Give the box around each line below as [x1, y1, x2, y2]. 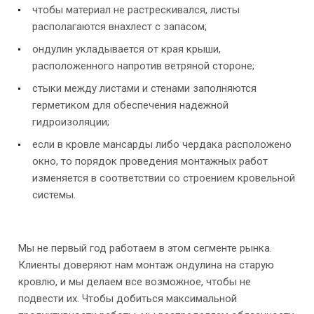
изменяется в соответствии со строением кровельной [32, 171, 295, 184]
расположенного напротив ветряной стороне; [32, 59, 254, 72]
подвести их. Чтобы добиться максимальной [18, 292, 237, 305]
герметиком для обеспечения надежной [32, 98, 228, 111]
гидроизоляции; [32, 115, 109, 128]
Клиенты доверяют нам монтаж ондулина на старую [18, 258, 274, 271]
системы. [32, 188, 76, 201]
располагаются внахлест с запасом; [32, 20, 207, 33]
